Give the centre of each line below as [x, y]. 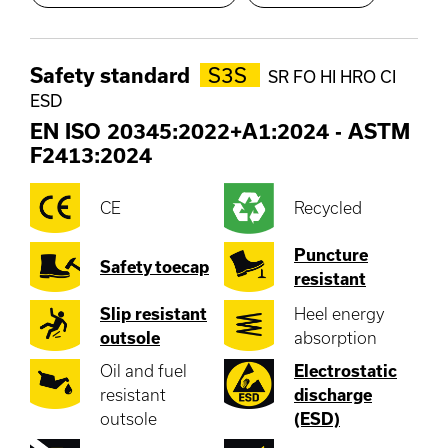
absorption [335, 337]
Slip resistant [153, 313]
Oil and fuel [143, 370]
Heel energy [339, 313]
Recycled [328, 208]
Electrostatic [345, 370]
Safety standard [113, 74]
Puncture [331, 255]
